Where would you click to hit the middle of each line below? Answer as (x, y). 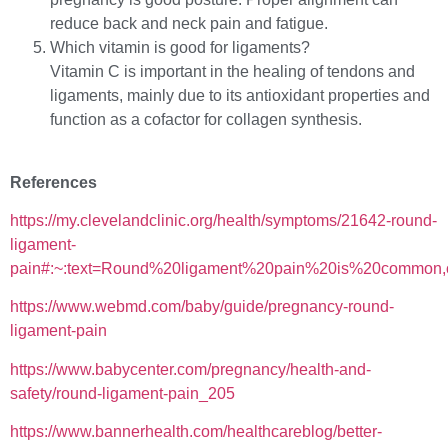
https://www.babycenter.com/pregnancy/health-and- (190, 369)
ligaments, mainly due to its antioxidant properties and (240, 96)
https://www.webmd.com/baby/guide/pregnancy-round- (202, 307)
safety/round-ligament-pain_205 (122, 393)
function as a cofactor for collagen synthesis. (206, 120)
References (53, 182)
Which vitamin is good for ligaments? (180, 48)
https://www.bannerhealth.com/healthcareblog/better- (196, 432)
